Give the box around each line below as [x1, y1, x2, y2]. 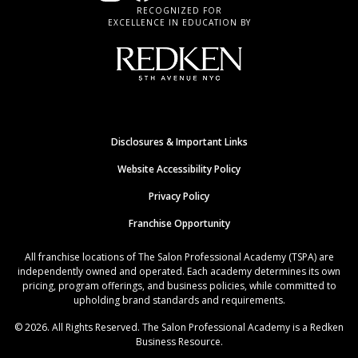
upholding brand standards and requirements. [73, 293, 285, 308]
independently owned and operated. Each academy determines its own [18, 265, 340, 279]
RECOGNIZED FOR [136, 5, 222, 17]
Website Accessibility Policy [117, 162, 241, 177]
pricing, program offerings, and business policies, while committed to [22, 279, 336, 293]
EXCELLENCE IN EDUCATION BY [107, 17, 251, 29]
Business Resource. [135, 335, 223, 349]
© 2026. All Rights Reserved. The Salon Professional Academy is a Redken [14, 320, 344, 335]
